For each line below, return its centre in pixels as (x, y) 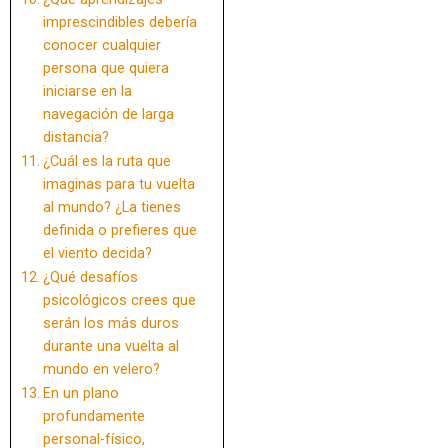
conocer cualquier (101, 46)
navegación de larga (108, 115)
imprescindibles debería (119, 23)
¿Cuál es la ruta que (106, 162)
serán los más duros (110, 324)
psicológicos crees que (119, 301)
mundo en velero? (101, 370)
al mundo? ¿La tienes (111, 208)
